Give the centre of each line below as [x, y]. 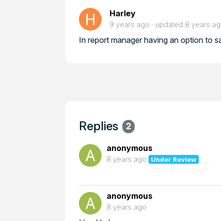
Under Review [174, 159]
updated [170, 24]
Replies [99, 126]
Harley [123, 13]
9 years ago [129, 24]
